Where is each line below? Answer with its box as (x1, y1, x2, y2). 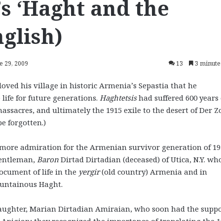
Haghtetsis (100, 92, 137, 103)
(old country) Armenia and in (100, 166, 207, 177)
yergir (78, 166, 100, 177)
